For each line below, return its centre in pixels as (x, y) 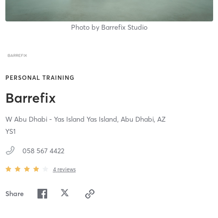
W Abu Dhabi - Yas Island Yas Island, (63, 119)
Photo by (86, 27)
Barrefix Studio (124, 27)
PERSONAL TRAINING (40, 78)
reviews (66, 169)
